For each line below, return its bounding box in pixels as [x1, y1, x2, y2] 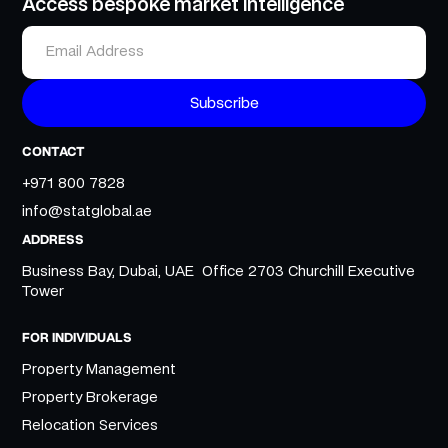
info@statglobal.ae [22, 205, 153, 220]
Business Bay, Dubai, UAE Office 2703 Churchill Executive [22, 265, 416, 280]
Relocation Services [22, 419, 159, 434]
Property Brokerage [22, 391, 159, 406]
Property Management [22, 363, 177, 378]
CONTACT [22, 142, 86, 162]
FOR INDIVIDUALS [22, 328, 133, 348]
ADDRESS [22, 230, 85, 250]
